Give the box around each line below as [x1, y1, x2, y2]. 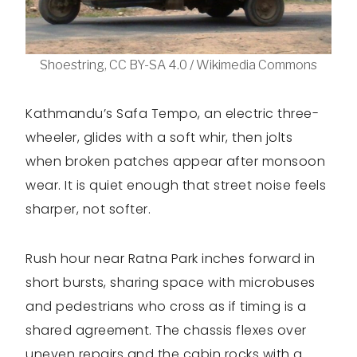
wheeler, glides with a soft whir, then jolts [25, 127, 292, 147]
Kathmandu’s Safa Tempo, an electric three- [25, 104, 319, 123]
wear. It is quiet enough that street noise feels [25, 175, 326, 194]
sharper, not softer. [25, 199, 151, 218]
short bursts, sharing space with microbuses [25, 273, 316, 292]
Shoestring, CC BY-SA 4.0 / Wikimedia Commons [40, 57, 317, 73]
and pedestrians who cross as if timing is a [25, 296, 307, 316]
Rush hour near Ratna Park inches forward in [25, 249, 316, 268]
